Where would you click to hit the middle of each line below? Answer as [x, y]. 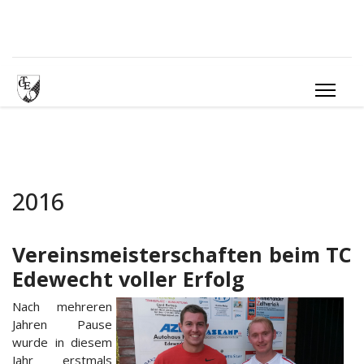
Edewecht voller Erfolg [128, 279]
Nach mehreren [62, 306]
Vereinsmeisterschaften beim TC [182, 254]
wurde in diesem [62, 342]
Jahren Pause [62, 324]
